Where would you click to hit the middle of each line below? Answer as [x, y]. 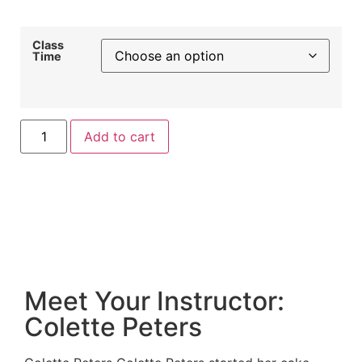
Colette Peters [113, 327]
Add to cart [120, 137]
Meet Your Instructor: [154, 301]
